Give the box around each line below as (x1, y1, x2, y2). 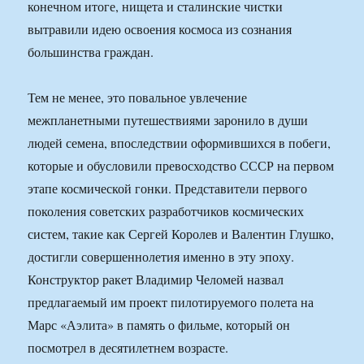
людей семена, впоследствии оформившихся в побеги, (28, 134, 331, 152)
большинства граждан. (28, 43, 154, 61)
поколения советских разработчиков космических (28, 202, 305, 220)
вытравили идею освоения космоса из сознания (28, 20, 292, 38)
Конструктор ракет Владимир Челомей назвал (28, 271, 284, 288)
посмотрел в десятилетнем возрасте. (28, 339, 229, 357)
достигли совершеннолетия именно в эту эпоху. (28, 248, 295, 266)
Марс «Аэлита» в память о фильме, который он (28, 316, 291, 334)
